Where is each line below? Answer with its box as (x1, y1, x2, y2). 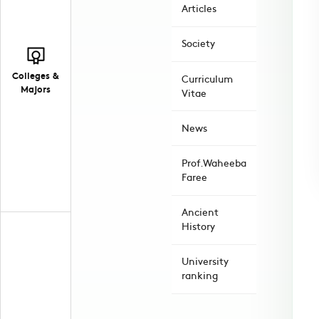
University (182, 254, 229, 268)
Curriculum (182, 71, 233, 85)
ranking (182, 268, 218, 283)
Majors (21, 82, 51, 96)
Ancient (182, 205, 219, 219)
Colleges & (12, 68, 59, 83)
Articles (182, 1, 216, 16)
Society (182, 36, 215, 51)
